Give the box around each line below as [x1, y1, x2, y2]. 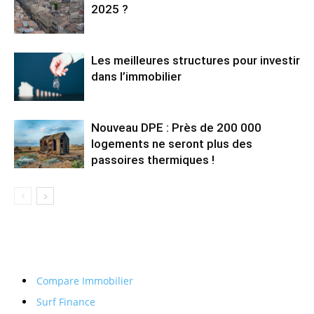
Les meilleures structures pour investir [91, 53, 300, 68]
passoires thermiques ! [91, 153, 214, 168]
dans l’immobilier [91, 69, 182, 84]
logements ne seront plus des [91, 137, 252, 151]
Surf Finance [36, 295, 95, 309]
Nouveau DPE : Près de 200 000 [91, 121, 261, 135]
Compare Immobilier [36, 274, 133, 288]
